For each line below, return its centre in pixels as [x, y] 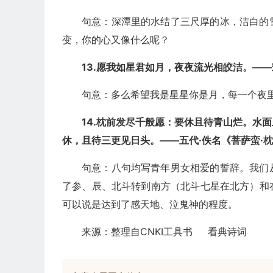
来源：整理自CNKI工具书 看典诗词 [164, 232]
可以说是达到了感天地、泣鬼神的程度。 [150, 204]
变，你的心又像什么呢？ [116, 40]
